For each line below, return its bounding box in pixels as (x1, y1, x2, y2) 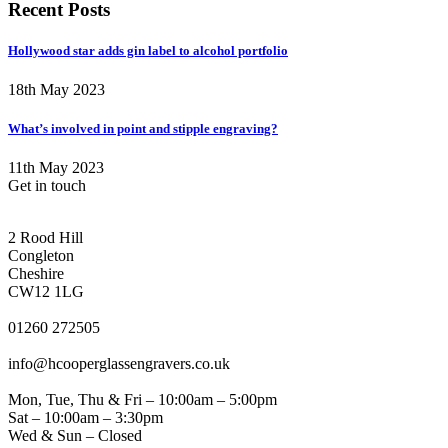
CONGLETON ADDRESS (8, 211, 193, 229)
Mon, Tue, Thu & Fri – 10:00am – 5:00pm (8, 391, 277, 409)
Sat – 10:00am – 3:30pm (8, 409, 163, 427)
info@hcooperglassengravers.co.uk (8, 355, 230, 373)
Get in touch (8, 177, 86, 195)
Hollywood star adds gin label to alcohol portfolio (8, 42, 288, 58)
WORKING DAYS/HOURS (8, 373, 199, 391)
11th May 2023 (8, 159, 104, 177)
